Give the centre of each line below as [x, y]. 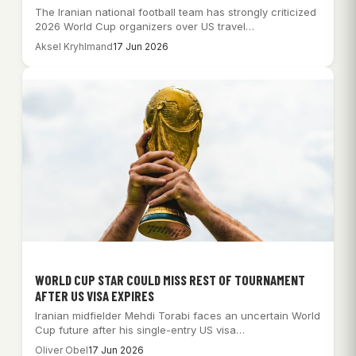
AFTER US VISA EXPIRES [95, 295]
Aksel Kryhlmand [74, 47]
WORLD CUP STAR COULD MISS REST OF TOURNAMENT [170, 279]
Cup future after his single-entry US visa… [140, 329]
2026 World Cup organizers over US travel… [145, 27]
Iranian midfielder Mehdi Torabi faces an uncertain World [178, 315]
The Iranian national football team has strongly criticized [176, 12]
